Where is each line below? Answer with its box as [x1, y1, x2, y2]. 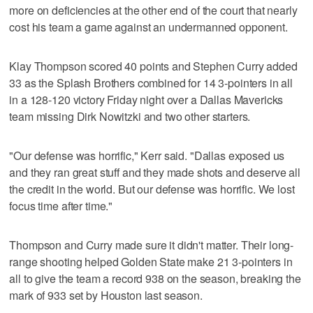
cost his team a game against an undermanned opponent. [9, 18, 288, 35]
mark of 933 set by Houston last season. [9, 286, 203, 303]
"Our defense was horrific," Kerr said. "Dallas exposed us [9, 147, 285, 163]
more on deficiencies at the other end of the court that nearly [9, 1, 298, 18]
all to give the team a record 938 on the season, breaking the [9, 270, 301, 286]
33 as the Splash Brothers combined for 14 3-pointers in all [9, 74, 293, 91]
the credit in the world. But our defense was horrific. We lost [9, 180, 295, 197]
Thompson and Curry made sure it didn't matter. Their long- [9, 236, 294, 253]
